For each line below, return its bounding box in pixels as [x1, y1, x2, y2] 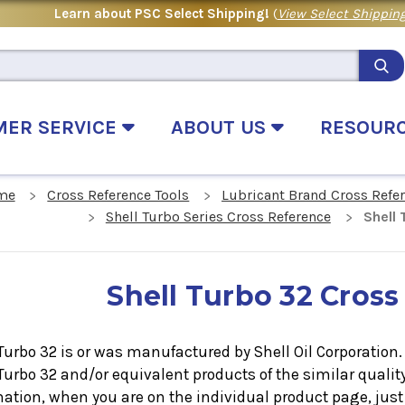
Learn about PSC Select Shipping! [53, 5, 273, 22]
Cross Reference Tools [47, 186, 190, 204]
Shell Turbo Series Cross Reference [105, 208, 331, 226]
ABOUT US [171, 115, 271, 139]
